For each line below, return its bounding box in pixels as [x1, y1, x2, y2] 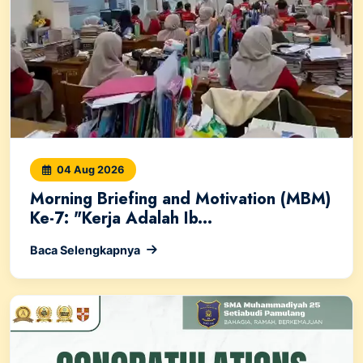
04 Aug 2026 [54, 163, 124, 176]
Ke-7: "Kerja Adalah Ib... [30, 206, 212, 230]
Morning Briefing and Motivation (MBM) [30, 186, 331, 211]
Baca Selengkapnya [30, 242, 140, 257]
